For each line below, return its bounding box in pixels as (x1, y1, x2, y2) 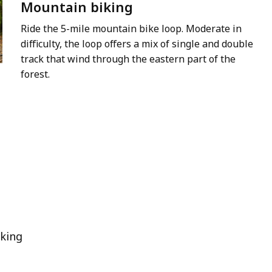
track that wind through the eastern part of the (21, 52, 236, 66)
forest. (21, 67, 50, 81)
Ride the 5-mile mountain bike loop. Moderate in (21, 22, 242, 36)
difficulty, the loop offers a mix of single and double (21, 37, 253, 51)
